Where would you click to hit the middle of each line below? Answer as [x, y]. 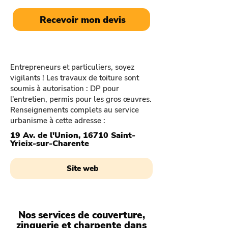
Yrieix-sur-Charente [50, 144]
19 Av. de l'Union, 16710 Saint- [73, 135]
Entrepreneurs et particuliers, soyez [72, 67]
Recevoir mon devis [82, 20]
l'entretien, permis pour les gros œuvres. [81, 99]
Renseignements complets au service [75, 110]
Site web [82, 168]
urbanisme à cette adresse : [58, 121]
